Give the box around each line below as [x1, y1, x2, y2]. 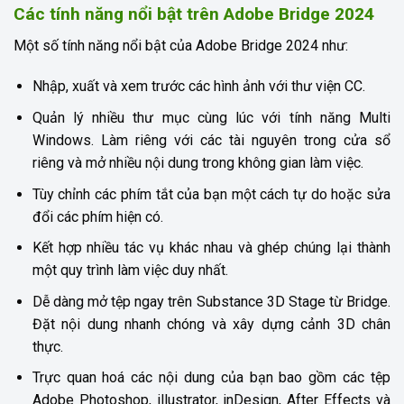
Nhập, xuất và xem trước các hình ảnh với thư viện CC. [32, 78, 365, 96]
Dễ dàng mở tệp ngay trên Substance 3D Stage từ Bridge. [32, 292, 390, 310]
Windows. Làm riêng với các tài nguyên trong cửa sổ [32, 132, 390, 150]
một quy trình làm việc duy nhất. [32, 262, 228, 280]
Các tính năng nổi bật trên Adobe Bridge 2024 [14, 4, 374, 25]
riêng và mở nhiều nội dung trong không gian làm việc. [32, 154, 363, 172]
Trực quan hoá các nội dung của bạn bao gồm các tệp [32, 369, 390, 387]
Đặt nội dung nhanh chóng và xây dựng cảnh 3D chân [32, 315, 390, 333]
